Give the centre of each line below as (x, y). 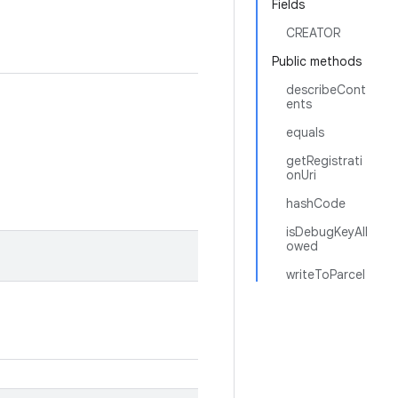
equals (305, 132)
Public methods (317, 61)
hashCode (316, 203)
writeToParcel (326, 275)
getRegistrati (324, 161)
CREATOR (313, 33)
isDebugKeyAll (327, 232)
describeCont (326, 90)
